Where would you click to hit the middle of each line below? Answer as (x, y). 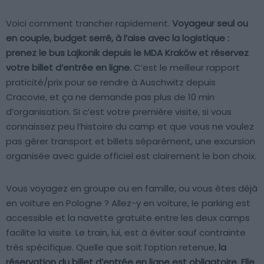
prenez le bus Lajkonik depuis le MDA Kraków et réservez (127, 53)
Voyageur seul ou (210, 24)
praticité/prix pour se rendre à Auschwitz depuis (111, 82)
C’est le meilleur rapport (186, 68)
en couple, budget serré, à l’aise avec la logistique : (118, 38)
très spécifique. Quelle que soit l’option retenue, (112, 247)
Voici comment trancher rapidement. (89, 24)
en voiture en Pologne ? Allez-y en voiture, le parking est (128, 203)
